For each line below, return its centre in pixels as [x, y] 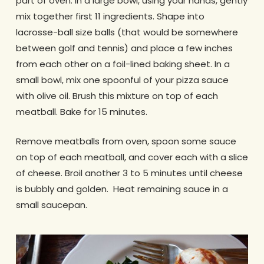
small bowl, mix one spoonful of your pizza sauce [122, 80]
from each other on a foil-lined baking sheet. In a [123, 64]
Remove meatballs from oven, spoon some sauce [126, 141]
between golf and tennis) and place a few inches [124, 48]
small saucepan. [51, 204]
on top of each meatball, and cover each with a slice [132, 157]
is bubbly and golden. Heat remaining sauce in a [122, 189]
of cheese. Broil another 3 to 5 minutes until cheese [129, 173]
